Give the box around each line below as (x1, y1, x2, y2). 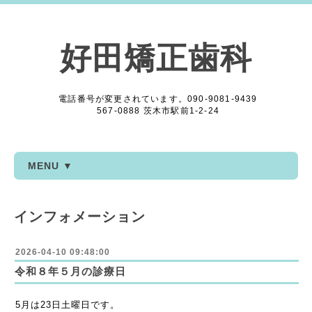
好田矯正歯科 (60, 40, 252, 76)
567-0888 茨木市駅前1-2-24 (97, 106, 219, 116)
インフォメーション (14, 209, 146, 224)
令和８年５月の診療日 (15, 265, 126, 277)
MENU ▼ (28, 160, 73, 171)
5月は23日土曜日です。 (15, 299, 120, 310)
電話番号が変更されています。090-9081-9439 (58, 94, 258, 104)
